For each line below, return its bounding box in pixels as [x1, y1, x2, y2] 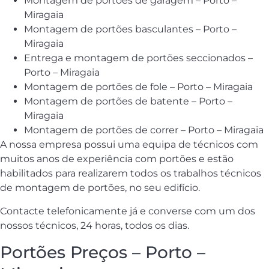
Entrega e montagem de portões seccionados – [24, 52, 253, 64]
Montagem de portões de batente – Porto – [24, 95, 232, 107]
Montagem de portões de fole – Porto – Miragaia [24, 81, 253, 93]
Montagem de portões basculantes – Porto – [24, 23, 237, 35]
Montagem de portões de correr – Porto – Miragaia [24, 124, 264, 136]
